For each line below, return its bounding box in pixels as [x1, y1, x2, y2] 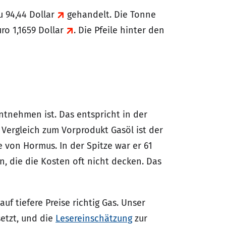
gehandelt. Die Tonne [65, 9, 156, 20]
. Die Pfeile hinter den [74, 25, 164, 36]
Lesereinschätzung [55, 213, 132, 224]
